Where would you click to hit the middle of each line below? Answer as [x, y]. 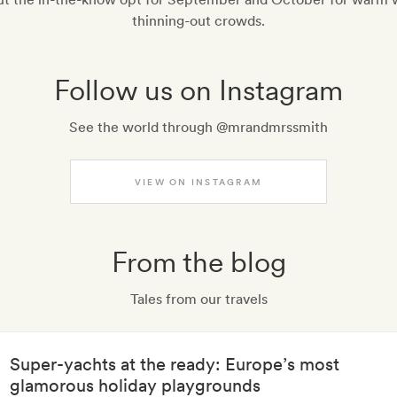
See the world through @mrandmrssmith [198, 127]
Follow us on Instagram [198, 90]
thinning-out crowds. [198, 21]
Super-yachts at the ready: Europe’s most [175, 364]
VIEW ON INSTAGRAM [198, 182]
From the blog [198, 262]
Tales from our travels [198, 299]
